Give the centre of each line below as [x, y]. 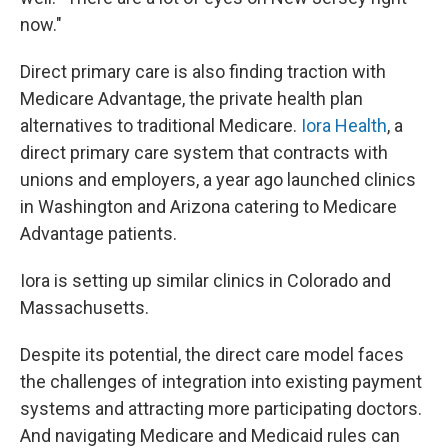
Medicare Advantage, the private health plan [191, 98]
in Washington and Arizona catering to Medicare [208, 206]
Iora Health [344, 125]
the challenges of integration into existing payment [221, 381]
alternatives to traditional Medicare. [160, 125]
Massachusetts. [84, 307]
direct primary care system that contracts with [204, 152]
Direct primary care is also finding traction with [203, 71]
